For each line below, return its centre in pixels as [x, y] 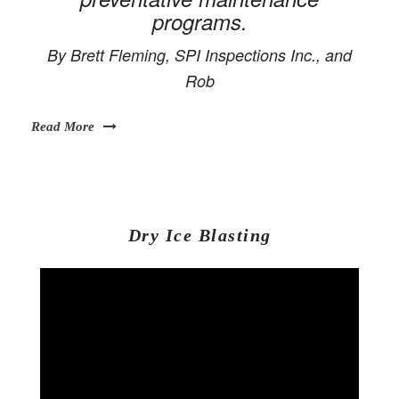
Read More [63, 126]
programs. [199, 21]
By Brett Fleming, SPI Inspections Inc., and [199, 54]
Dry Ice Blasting [199, 236]
